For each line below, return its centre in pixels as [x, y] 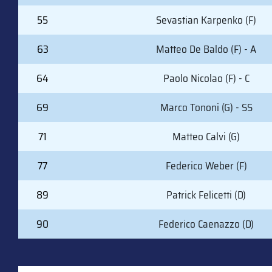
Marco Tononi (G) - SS [206, 108]
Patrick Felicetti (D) [206, 195]
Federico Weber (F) [206, 166]
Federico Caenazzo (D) [206, 224]
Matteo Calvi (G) [206, 137]
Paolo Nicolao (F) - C [206, 79]
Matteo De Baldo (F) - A [206, 49]
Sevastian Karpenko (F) [206, 20]
